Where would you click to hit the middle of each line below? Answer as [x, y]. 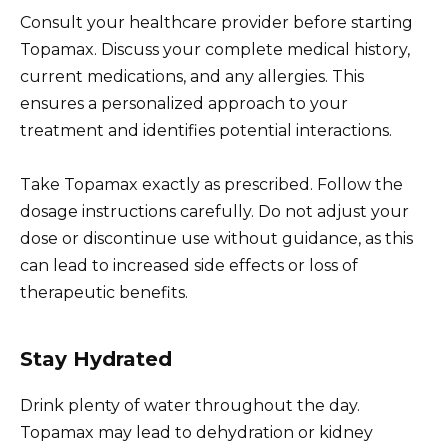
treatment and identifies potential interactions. [206, 130]
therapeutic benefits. [104, 292]
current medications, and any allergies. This [192, 76]
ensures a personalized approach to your [184, 103]
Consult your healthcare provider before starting [216, 22]
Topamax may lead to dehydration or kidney [196, 432]
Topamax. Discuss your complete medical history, [215, 49]
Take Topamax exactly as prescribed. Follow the [211, 184]
